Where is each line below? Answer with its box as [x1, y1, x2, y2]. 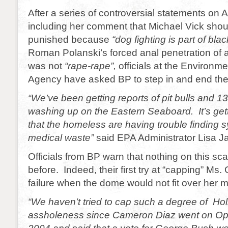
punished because [28, 34, 112, 45]
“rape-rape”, [65, 60, 119, 71]
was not [28, 60, 65, 71]
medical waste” [28, 132, 94, 143]
